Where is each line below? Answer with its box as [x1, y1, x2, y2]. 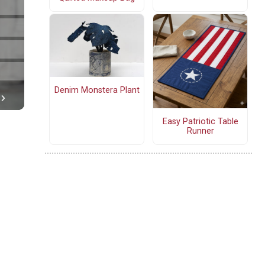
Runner [186, 125, 214, 136]
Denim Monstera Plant [54, 85, 140, 95]
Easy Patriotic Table [162, 116, 238, 127]
